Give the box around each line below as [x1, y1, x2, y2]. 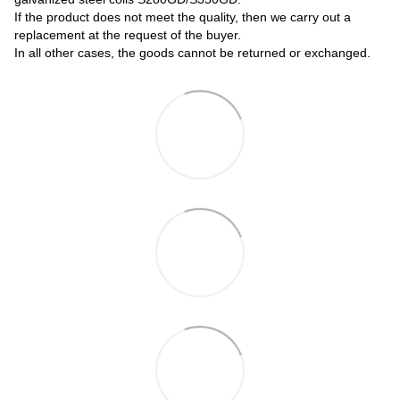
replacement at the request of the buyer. [14, 27, 241, 42]
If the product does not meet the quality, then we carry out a [14, 9, 351, 24]
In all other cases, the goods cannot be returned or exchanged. [14, 45, 371, 60]
